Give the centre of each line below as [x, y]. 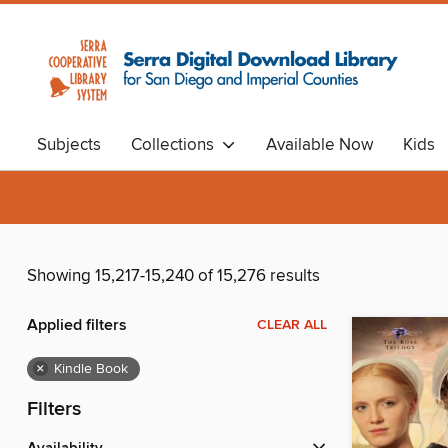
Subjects [69, 145]
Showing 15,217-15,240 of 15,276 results [173, 276]
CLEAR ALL [292, 325]
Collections [176, 145]
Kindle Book [91, 369]
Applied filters [77, 326]
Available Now [319, 145]
